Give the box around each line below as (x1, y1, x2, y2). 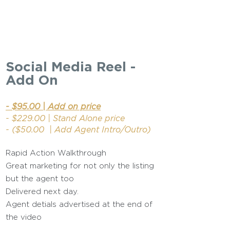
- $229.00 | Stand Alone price (6, 113, 125, 123)
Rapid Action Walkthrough (6, 149, 106, 157)
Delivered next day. (6, 187, 79, 195)
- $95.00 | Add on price (6, 102, 101, 111)
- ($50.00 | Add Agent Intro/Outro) (6, 125, 151, 134)
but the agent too (6, 175, 74, 182)
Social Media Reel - (6, 59, 136, 73)
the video (6, 213, 42, 221)
